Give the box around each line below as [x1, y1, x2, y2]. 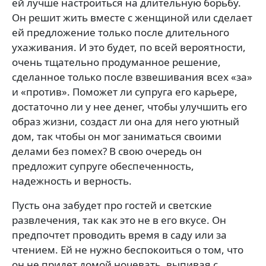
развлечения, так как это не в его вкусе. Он [12, 213, 226, 227]
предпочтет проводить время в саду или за [12, 227, 227, 242]
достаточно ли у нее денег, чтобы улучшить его [12, 99, 247, 113]
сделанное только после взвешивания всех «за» [12, 69, 252, 84]
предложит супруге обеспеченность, [12, 159, 194, 173]
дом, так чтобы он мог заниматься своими [12, 129, 221, 143]
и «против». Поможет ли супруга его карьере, [12, 84, 237, 99]
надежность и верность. [12, 173, 132, 188]
